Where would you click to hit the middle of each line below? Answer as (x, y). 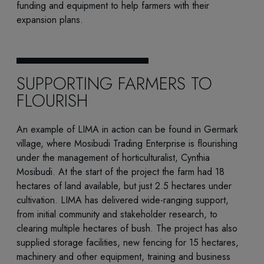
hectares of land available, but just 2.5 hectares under (124, 186)
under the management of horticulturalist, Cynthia (113, 157)
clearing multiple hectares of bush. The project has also (127, 228)
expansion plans (48, 19)
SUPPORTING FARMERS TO (114, 84)
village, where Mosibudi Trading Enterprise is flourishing (127, 143)
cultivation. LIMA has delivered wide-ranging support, (123, 200)
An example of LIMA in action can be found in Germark (127, 129)
